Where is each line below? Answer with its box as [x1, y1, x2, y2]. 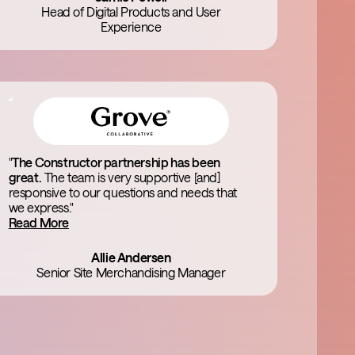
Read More [8, 215, 70, 230]
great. [8, 170, 42, 185]
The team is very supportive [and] [41, 170, 220, 185]
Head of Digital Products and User [41, 4, 221, 19]
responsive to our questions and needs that [8, 185, 237, 200]
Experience [101, 19, 162, 34]
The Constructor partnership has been [12, 155, 220, 170]
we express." [8, 200, 74, 215]
